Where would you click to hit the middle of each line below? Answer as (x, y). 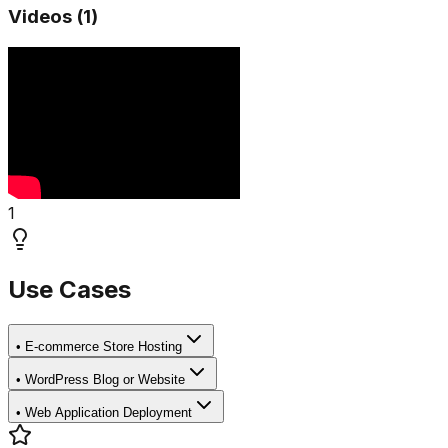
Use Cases (69, 289)
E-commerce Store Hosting (103, 346)
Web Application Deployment (108, 412)
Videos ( (45, 17)
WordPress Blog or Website (105, 379)
